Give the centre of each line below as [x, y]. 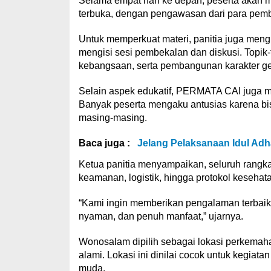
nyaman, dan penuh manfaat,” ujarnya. [161, 216]
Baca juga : [105, 143]
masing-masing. [113, 117]
